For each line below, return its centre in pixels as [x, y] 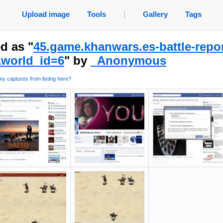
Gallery [155, 14]
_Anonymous [128, 60]
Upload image [46, 14]
